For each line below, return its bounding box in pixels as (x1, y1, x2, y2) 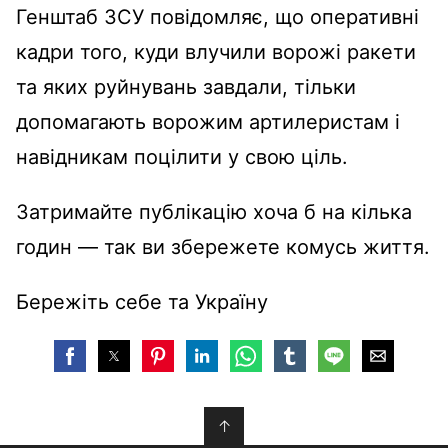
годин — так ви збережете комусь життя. (16, 235, 430, 259)
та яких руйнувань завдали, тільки (16, 75, 356, 99)
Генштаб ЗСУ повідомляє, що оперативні (16, 5, 419, 29)
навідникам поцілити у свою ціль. (16, 145, 348, 169)
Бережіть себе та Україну (16, 290, 268, 314)
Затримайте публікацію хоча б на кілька (16, 200, 412, 224)
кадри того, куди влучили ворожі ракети (16, 40, 416, 64)
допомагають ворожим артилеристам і (16, 110, 400, 134)
